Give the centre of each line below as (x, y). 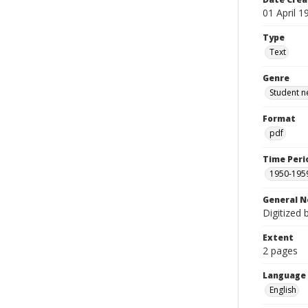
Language (284, 275)
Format (279, 119)
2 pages (280, 251)
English (283, 290)
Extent (278, 238)
